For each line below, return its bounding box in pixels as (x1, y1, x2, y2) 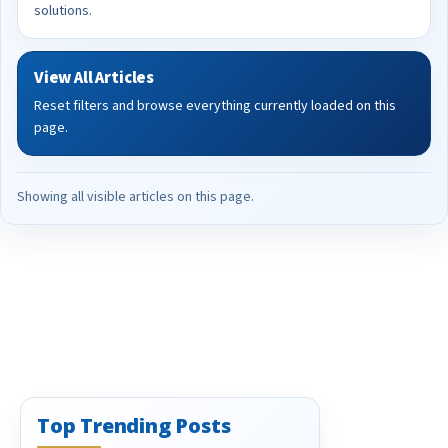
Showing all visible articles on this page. (17, 187, 254, 207)
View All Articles (34, 66, 155, 90)
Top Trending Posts (37, 412, 231, 439)
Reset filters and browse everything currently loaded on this (34, 96, 396, 116)
